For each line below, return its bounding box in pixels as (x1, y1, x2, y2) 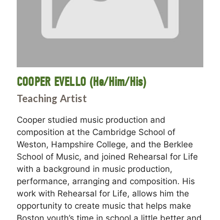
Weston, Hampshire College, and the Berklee (16, 139, 193, 150)
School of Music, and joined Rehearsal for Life (16, 152, 198, 162)
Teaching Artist (16, 92, 87, 105)
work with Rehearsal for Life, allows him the (16, 189, 189, 199)
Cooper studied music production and (16, 115, 165, 125)
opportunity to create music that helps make (16, 201, 191, 211)
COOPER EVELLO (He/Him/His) (16, 75, 147, 90)
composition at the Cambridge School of (16, 127, 175, 137)
